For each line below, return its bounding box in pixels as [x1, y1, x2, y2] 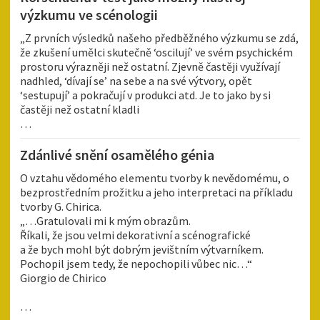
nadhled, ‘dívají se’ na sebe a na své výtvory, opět [20, 74, 252, 89]
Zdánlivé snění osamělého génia [20, 146, 214, 164]
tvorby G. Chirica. [20, 199, 101, 214]
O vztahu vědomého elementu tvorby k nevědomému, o [20, 171, 289, 186]
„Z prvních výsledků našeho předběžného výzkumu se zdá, [20, 31, 299, 46]
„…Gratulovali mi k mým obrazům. [20, 214, 191, 229]
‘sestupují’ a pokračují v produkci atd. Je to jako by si [20, 88, 271, 103]
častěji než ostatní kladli [20, 102, 139, 117]
